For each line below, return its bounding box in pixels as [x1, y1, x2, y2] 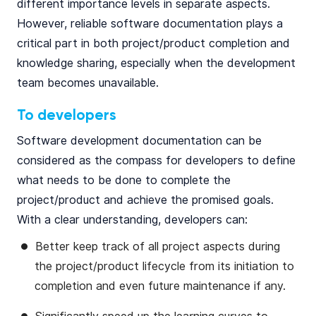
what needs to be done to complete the [17, 174, 231, 187]
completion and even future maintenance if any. [35, 279, 286, 293]
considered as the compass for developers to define [17, 154, 296, 167]
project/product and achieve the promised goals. [17, 193, 274, 207]
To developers [17, 108, 116, 123]
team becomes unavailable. [17, 76, 159, 90]
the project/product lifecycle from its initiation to [35, 260, 294, 273]
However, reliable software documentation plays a [17, 17, 283, 30]
